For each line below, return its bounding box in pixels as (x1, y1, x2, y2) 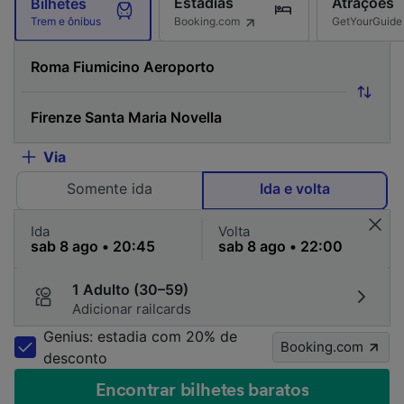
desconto (43, 349, 107, 367)
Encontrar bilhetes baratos (95, 381, 309, 399)
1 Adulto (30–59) (72, 280, 188, 298)
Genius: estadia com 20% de (43, 327, 237, 345)
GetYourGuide (332, 14, 402, 28)
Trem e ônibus (31, 14, 101, 28)
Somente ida (66, 179, 152, 197)
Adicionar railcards (72, 300, 191, 317)
